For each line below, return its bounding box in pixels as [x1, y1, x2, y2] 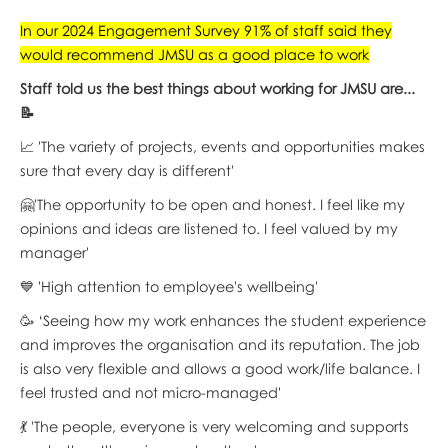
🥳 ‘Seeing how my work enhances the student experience [19, 311, 426, 329]
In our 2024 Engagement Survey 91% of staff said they [19, 21, 392, 39]
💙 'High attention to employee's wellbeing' [19, 277, 318, 295]
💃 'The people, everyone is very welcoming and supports [19, 417, 409, 435]
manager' [19, 243, 89, 261]
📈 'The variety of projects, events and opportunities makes [19, 137, 425, 155]
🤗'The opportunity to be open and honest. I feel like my [19, 195, 405, 213]
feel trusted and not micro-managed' [19, 383, 281, 401]
